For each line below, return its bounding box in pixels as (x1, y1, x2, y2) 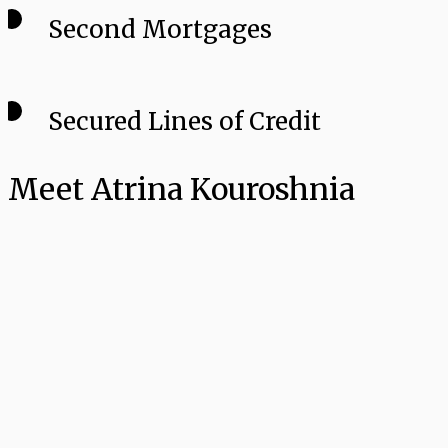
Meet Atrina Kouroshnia (8, 170, 355, 209)
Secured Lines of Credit (48, 106, 321, 138)
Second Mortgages (48, 14, 272, 46)
